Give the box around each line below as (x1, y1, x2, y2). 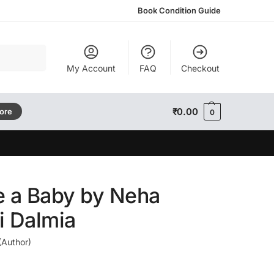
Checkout (180, 63, 220, 73)
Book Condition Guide (138, 6, 221, 15)
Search (17, 45, 42, 54)
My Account (66, 63, 116, 73)
